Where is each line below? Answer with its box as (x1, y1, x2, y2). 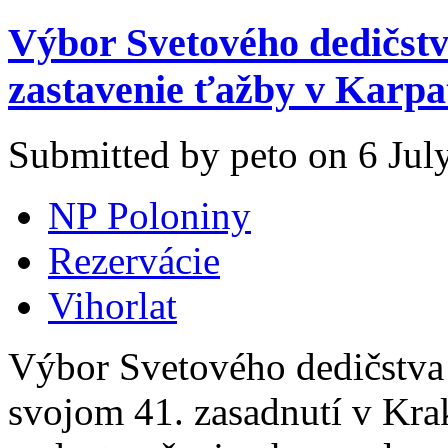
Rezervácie (48, 238, 220, 282)
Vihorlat (48, 283, 177, 327)
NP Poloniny (48, 193, 251, 237)
